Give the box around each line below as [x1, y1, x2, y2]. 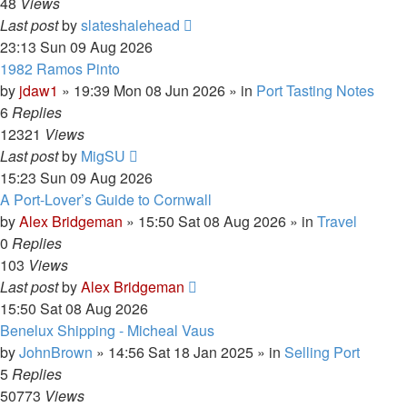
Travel [317, 211, 357, 232]
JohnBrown [19, 342, 93, 362]
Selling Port [284, 342, 360, 362]
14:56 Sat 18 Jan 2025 [108, 342, 253, 362]
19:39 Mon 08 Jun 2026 [74, 80, 225, 101]
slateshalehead [81, 15, 180, 35]
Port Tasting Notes [256, 80, 374, 101]
